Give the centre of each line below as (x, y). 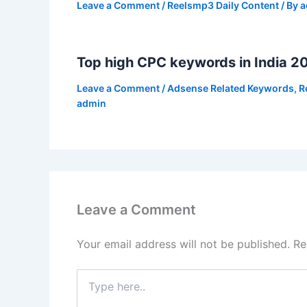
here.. (89, 288)
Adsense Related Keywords (231, 88)
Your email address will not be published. (183, 244)
